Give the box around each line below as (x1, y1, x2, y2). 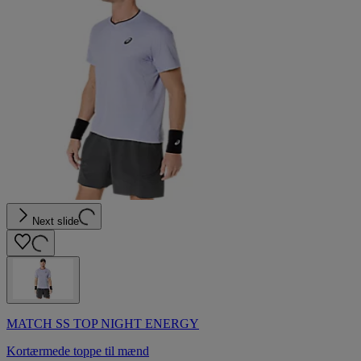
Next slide (32, 214, 79, 227)
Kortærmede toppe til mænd (6, 343, 149, 358)
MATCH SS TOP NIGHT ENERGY (6, 316, 199, 330)
